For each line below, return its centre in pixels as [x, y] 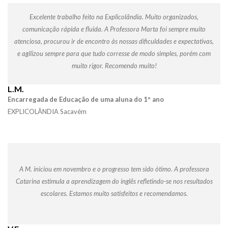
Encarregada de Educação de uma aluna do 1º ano [86, 99]
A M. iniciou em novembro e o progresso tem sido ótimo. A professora [114, 169]
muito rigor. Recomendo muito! [114, 66]
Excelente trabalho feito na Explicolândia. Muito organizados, [114, 17]
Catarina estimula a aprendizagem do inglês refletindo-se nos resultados [114, 181]
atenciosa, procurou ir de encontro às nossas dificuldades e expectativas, [114, 41]
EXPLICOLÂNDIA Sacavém [47, 111]
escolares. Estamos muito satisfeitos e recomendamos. [114, 193]
